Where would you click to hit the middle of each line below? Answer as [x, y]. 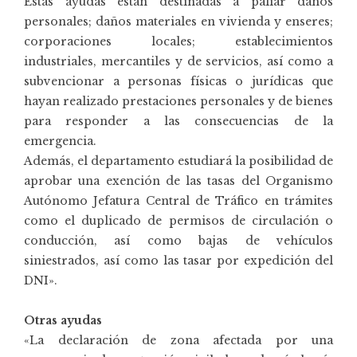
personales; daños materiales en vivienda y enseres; [178, 21]
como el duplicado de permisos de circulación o [178, 220]
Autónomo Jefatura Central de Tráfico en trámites [178, 200]
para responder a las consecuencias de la [178, 121]
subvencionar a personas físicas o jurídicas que [178, 81]
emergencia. [60, 141]
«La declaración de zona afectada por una [178, 340]
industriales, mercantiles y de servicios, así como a [178, 61]
